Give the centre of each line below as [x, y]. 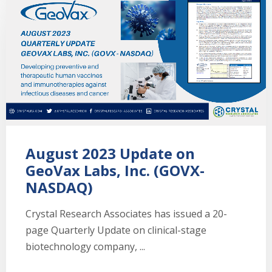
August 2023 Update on [110, 153]
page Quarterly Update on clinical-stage [116, 230]
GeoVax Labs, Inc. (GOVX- [115, 170]
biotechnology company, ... [85, 246]
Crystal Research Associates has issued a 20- [126, 213]
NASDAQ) [59, 187]
